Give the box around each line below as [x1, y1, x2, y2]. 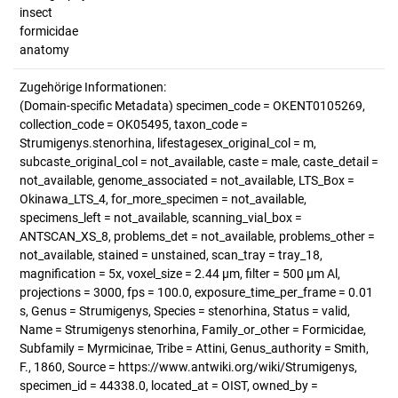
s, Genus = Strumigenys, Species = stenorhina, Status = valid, [20, 304, 350, 318]
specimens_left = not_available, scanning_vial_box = [20, 211, 302, 225]
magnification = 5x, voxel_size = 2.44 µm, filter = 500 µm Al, [20, 267, 340, 281]
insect [20, 5, 52, 20]
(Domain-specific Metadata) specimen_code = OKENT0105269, [20, 99, 365, 113]
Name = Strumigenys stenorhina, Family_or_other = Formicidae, [20, 322, 366, 337]
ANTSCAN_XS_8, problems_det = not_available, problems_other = [20, 229, 375, 243]
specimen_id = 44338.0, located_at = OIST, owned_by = [20, 378, 318, 393]
